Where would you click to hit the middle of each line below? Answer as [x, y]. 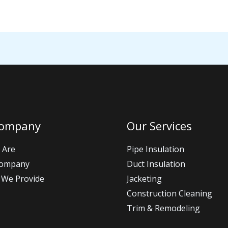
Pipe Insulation [155, 149]
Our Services [159, 125]
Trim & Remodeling [163, 208]
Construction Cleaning [169, 194]
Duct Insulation [156, 164]
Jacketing [144, 179]
